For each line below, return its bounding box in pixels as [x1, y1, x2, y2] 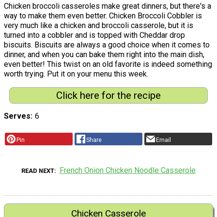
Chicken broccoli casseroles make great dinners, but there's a [4, 1, 211, 11]
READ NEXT [21, 167, 55, 175]
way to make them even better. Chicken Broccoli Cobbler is [4, 11, 202, 20]
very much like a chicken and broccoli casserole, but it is [4, 20, 193, 30]
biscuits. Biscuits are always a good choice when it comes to [4, 40, 210, 49]
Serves [4, 111, 31, 121]
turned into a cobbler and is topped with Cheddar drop [4, 30, 185, 40]
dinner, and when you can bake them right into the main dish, [4, 49, 204, 59]
